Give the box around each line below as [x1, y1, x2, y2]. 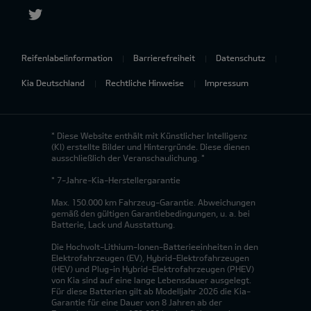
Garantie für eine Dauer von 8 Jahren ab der [51, 296, 222, 307]
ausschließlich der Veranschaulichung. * [51, 152, 205, 162]
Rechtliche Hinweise [106, 77, 184, 87]
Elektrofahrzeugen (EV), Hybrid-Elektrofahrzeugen [51, 252, 249, 262]
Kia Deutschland [22, 77, 85, 87]
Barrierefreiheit [133, 52, 195, 62]
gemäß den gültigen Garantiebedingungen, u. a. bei [51, 208, 250, 218]
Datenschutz [216, 52, 265, 62]
